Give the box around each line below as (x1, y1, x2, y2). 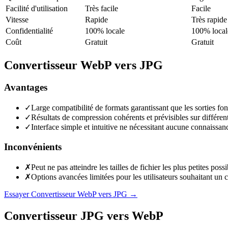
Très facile (85, 4, 118, 13)
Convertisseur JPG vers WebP (4, 209, 163, 222)
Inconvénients (4, 141, 62, 152)
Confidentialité (6, 26, 53, 35)
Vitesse (6, 15, 28, 24)
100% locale (85, 26, 125, 35)
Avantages (4, 82, 47, 93)
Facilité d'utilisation (6, 4, 68, 13)
